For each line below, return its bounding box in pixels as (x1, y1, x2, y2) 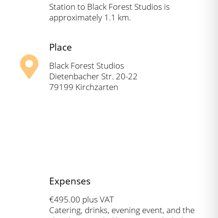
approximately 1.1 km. (49, 12, 131, 23)
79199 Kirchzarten (49, 81, 118, 93)
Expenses (49, 174, 91, 187)
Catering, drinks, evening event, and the (49, 204, 195, 216)
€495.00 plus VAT (49, 193, 114, 205)
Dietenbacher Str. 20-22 (49, 71, 138, 82)
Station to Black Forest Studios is (49, 1, 170, 13)
